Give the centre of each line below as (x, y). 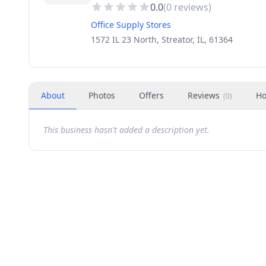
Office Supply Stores (131, 25)
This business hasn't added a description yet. (126, 130)
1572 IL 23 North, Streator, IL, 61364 (162, 39)
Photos (102, 95)
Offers (151, 95)
